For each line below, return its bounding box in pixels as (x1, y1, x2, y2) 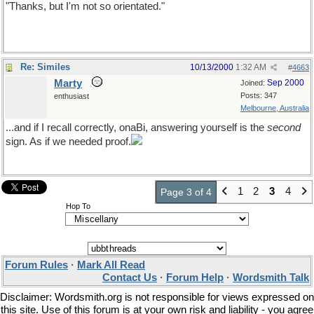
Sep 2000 (267, 78, 304, 88)
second (267, 122, 301, 133)
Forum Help (166, 272, 224, 283)
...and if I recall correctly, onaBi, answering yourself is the (6, 122, 267, 133)
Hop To (66, 202, 90, 210)
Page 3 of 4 (161, 186, 212, 198)
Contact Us (102, 272, 157, 283)
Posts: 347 (240, 91, 277, 100)
